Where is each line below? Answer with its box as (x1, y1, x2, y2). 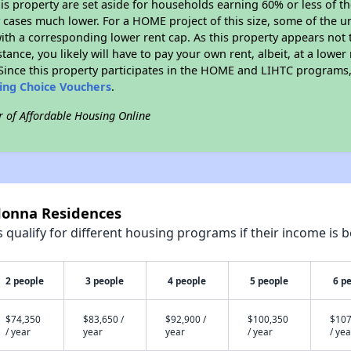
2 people (5, 274, 45, 287)
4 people (168, 274, 207, 287)
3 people (85, 274, 125, 287)
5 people (250, 274, 289, 287)
